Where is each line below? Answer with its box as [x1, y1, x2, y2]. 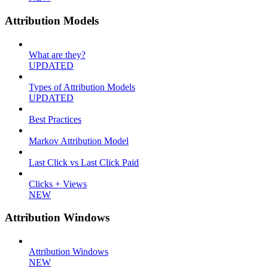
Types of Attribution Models [29, 81, 135, 92]
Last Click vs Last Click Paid [29, 157, 139, 167]
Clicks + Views [29, 178, 87, 189]
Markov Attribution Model [29, 135, 129, 146]
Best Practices [29, 114, 81, 124]
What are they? [29, 49, 86, 60]
